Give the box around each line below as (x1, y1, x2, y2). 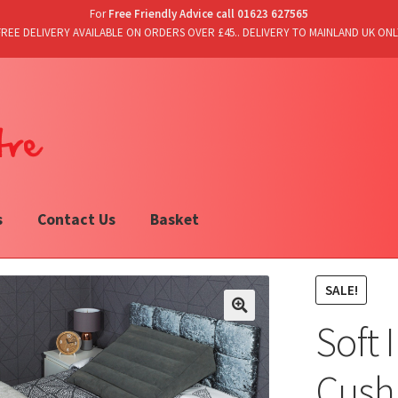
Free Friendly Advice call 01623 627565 (106, 6, 308, 21)
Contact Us (36, 210, 115, 230)
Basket (149, 210, 199, 230)
